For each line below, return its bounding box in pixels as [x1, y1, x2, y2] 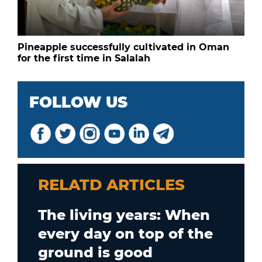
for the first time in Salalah [18, 53, 150, 64]
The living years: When [38, 206, 210, 224]
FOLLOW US [29, 93, 127, 112]
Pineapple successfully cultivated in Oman [18, 42, 229, 53]
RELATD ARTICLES [38, 175, 185, 195]
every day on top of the [38, 225, 213, 243]
